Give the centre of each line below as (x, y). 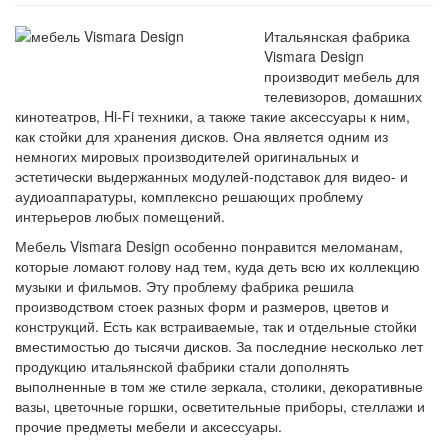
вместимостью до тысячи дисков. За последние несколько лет (219, 345)
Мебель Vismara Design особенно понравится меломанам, (209, 245)
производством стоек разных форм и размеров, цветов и (202, 305)
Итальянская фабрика (337, 35)
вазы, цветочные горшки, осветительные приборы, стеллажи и (220, 405)
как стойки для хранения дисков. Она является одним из (201, 135)
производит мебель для (342, 75)
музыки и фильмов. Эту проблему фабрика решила (184, 285)
